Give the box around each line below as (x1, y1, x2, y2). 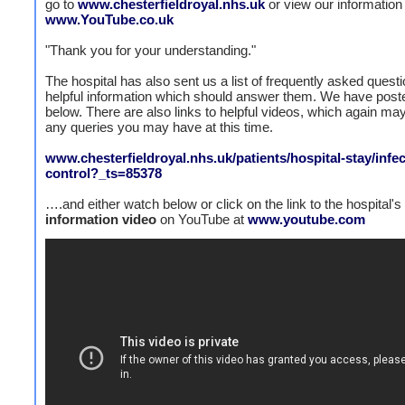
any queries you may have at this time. (45, 119, 273, 135)
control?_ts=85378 (45, 165, 162, 181)
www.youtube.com (248, 212, 365, 227)
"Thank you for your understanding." (45, 42, 256, 58)
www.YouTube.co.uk (45, 12, 174, 27)
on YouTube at (156, 212, 248, 227)
